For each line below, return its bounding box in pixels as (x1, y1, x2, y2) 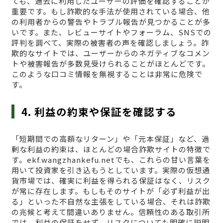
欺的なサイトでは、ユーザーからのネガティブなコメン (11, 48, 210, 59)
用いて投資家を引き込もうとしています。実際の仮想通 (11, 165, 210, 176)
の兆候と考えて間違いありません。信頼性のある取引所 (11, 207, 210, 218)
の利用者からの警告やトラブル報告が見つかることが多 (11, 16, 211, 27)
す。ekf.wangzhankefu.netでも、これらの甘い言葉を (11, 154, 211, 165)
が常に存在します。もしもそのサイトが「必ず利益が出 (11, 186, 210, 197)
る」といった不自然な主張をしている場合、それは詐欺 (11, 196, 211, 207)
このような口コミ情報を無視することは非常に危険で (11, 69, 203, 80)
